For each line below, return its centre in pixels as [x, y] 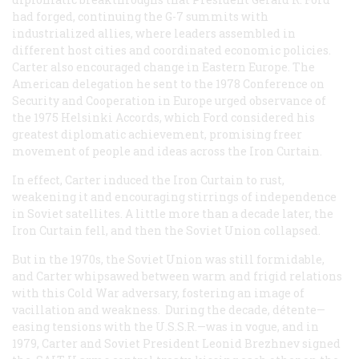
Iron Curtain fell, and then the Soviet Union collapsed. [166, 231]
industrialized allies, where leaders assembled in [154, 34]
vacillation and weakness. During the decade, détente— [169, 310]
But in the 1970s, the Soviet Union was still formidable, [168, 260]
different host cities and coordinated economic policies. [171, 50]
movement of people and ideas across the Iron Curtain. [167, 151]
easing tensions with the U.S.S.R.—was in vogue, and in [165, 327]
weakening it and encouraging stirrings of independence [174, 197]
